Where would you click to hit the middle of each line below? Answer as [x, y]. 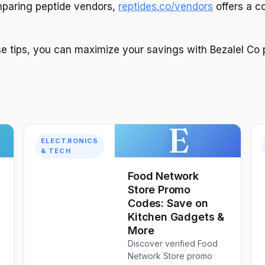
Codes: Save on [168, 203]
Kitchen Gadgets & [176, 217]
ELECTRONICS [70, 141]
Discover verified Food [173, 244]
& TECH [56, 151]
